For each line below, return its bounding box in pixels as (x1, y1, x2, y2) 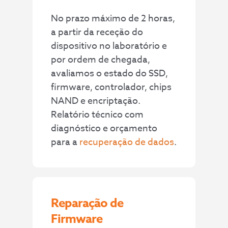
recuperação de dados (79, 135, 175, 150)
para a (51, 135, 80, 150)
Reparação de (51, 194, 124, 212)
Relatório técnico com (51, 108, 144, 122)
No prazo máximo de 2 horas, (51, 12, 176, 26)
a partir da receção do (51, 25, 144, 40)
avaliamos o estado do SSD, (51, 67, 168, 81)
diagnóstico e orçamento (51, 122, 158, 136)
